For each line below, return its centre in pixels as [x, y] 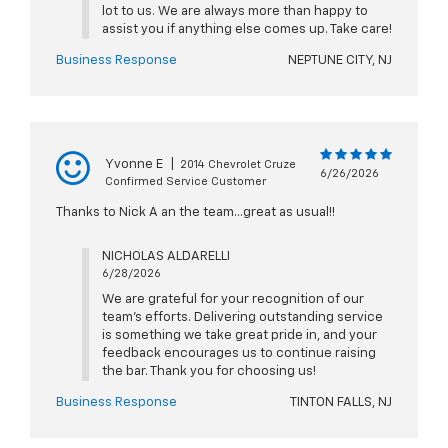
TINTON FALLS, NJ [341, 403]
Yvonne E [134, 165]
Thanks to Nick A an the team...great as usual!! [195, 213]
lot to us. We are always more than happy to [234, 12]
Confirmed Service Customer [185, 182]
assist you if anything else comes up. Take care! [246, 30]
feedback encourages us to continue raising [238, 354]
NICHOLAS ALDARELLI [165, 257]
